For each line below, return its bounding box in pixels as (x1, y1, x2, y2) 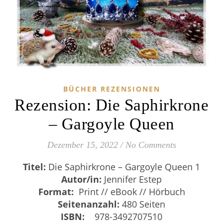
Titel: (28, 160, 46, 173)
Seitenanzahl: (58, 198, 119, 210)
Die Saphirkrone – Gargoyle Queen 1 (46, 160, 200, 173)
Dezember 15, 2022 (47, 139, 118, 150)
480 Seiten (119, 198, 165, 210)
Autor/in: (61, 173, 104, 185)
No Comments (125, 139, 176, 150)
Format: (38, 185, 74, 198)
